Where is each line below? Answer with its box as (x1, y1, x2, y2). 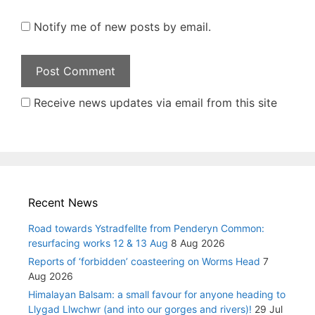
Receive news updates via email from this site (30, 96, 277, 110)
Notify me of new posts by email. (34, 20, 211, 34)
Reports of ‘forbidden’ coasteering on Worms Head (28, 255, 260, 268)
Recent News (28, 195, 98, 210)
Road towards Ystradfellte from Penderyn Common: (28, 222, 264, 235)
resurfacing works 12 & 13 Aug (28, 237, 168, 250)
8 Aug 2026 (171, 237, 225, 250)
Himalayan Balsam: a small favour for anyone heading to (28, 288, 285, 301)
